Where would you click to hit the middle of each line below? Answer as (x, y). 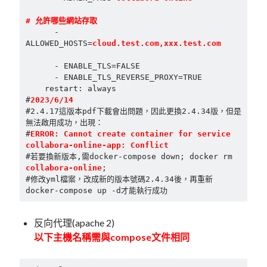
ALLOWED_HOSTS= (59, 43)
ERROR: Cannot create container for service (130, 133)
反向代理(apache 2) (74, 223)
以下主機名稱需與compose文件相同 (112, 237)
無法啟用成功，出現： (64, 122)
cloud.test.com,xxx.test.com (156, 43)
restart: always (35, 88)
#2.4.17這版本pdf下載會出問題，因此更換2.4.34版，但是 (133, 111)
